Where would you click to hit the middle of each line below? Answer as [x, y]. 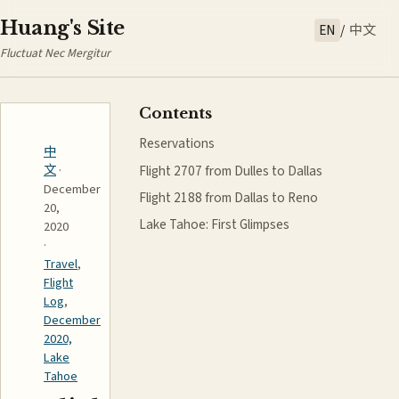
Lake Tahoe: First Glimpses [214, 224]
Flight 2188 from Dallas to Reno [228, 197]
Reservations [177, 144]
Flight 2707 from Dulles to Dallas [231, 171]
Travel [61, 265]
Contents [175, 114]
